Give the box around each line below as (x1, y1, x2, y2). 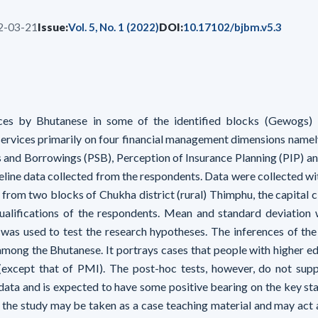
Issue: (38, 21, 68, 33)
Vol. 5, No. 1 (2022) (68, 21, 159, 33)
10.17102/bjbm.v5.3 (183, 21, 282, 33)
